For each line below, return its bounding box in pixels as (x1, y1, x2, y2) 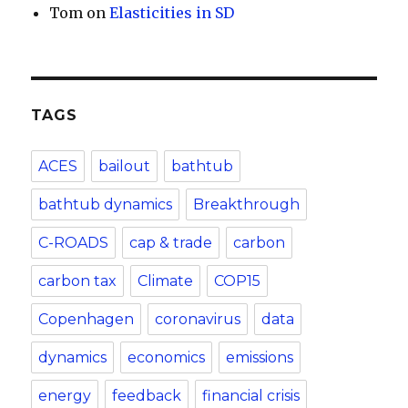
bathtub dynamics (38, 196, 173, 213)
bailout (98, 158, 151, 175)
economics (127, 349, 206, 366)
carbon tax (38, 272, 117, 290)
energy (38, 387, 92, 404)
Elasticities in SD (109, 4, 235, 22)
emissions (226, 349, 294, 366)
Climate (138, 272, 194, 290)
